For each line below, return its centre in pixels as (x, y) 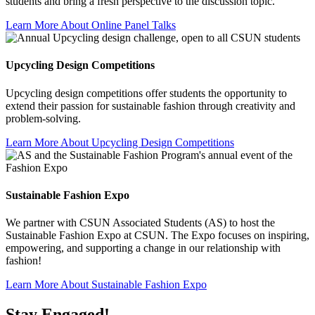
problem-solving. (43, 118)
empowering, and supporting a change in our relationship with (143, 248)
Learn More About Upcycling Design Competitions (120, 142)
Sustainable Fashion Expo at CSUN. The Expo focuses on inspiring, (157, 236)
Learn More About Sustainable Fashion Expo (106, 285)
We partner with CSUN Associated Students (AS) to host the (140, 223)
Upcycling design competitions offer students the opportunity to (146, 93)
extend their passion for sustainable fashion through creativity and (150, 105)
